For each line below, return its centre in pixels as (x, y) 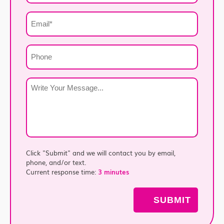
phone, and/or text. (56, 162)
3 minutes (113, 171)
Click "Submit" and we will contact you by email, (101, 152)
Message (43, 107)
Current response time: (62, 171)
